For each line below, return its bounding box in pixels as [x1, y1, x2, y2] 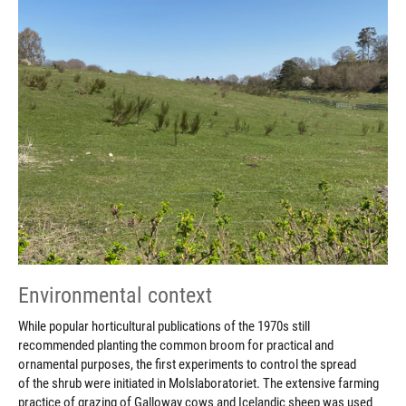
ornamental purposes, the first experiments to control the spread [18, 356, 356, 373]
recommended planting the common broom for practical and [18, 337, 333, 354]
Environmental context [18, 283, 212, 309]
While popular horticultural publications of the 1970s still [18, 318, 310, 335]
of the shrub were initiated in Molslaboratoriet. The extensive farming [18, 375, 379, 392]
